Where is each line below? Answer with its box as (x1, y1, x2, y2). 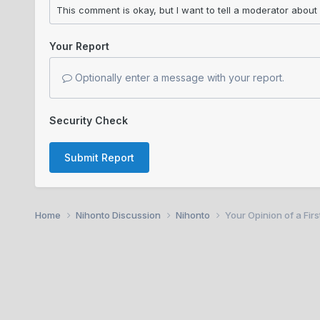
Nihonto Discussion (75, 209, 163, 221)
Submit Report (64, 151, 134, 164)
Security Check (49, 114, 128, 126)
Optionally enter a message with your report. (71, 71, 284, 84)
